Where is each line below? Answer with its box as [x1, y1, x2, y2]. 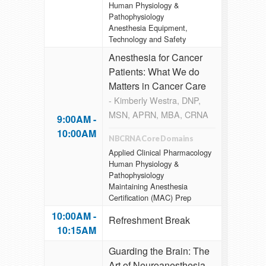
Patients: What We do [109, 65, 199, 79]
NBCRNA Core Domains [109, 134, 194, 144]
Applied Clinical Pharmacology [109, 146, 211, 158]
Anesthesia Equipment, [109, 21, 188, 33]
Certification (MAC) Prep [109, 191, 191, 203]
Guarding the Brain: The [109, 244, 210, 258]
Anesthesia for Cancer [109, 50, 202, 65]
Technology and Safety [109, 33, 186, 45]
